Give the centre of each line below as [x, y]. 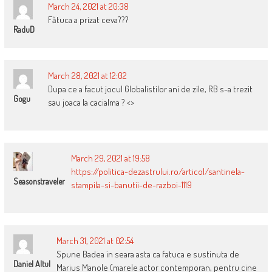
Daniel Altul [32, 264]
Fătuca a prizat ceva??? [88, 20]
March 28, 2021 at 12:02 [87, 76]
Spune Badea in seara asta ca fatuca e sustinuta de [148, 254]
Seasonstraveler [39, 182]
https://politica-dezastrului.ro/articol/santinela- [158, 172]
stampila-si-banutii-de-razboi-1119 [131, 185]
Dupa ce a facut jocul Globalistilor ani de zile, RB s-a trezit [150, 89]
